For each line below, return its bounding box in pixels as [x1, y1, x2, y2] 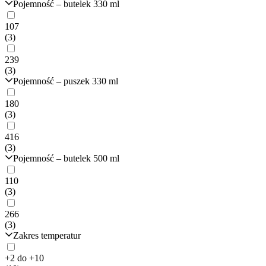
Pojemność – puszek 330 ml [13, 76, 118, 87]
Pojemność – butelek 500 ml [13, 153, 119, 164]
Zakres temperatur [13, 230, 81, 241]
